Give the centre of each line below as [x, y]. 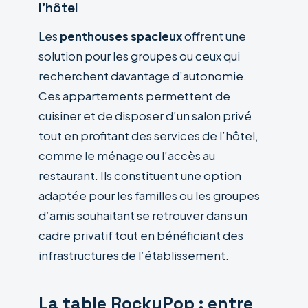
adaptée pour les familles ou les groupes [149, 195]
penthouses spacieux [121, 36]
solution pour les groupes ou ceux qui [139, 56]
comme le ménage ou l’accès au [127, 155]
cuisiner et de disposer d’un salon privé [145, 115]
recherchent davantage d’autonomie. [143, 76]
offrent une [214, 36]
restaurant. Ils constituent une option [140, 175]
